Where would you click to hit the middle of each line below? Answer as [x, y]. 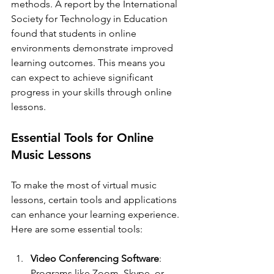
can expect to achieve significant [83, 77]
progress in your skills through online [93, 92]
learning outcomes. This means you [89, 62]
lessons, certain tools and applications [95, 199]
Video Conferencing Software [95, 258]
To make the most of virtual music [85, 185]
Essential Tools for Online [84, 137]
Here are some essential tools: [77, 229]
